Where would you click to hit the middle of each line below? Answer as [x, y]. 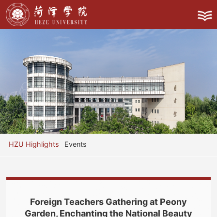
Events [76, 144]
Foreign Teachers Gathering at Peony [108, 202]
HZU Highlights [34, 144]
